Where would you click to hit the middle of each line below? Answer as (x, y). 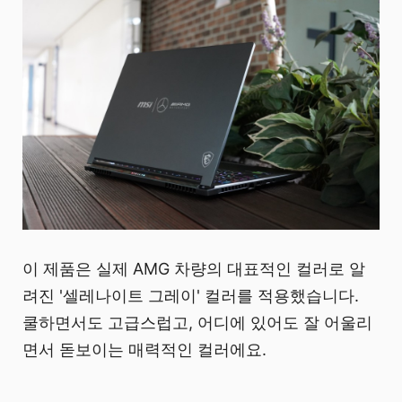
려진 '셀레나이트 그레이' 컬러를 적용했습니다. (191, 296)
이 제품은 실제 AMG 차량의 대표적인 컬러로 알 (194, 269)
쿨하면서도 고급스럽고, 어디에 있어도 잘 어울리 (197, 323)
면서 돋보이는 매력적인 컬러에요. (144, 350)
